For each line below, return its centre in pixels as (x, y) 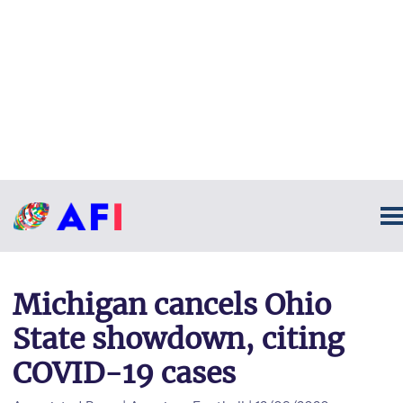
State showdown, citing (178, 339)
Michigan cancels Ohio (172, 305)
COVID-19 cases (124, 373)
